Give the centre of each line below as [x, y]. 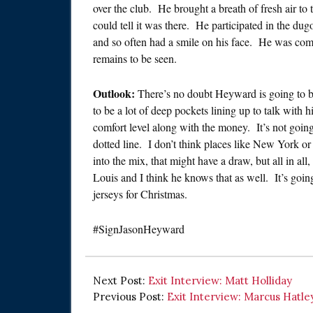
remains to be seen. [135, 58]
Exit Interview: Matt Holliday [220, 281]
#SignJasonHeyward [139, 229]
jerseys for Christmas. [140, 194]
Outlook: [115, 93]
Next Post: [121, 281]
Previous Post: [130, 297]
